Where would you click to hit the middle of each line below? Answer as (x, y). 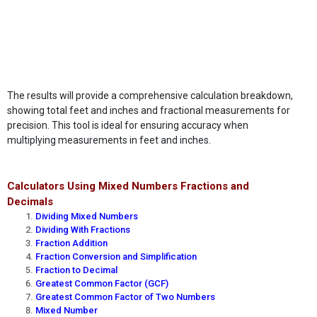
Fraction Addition (71, 243)
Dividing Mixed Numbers (87, 217)
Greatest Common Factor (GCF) (102, 284)
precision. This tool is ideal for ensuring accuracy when (128, 125)
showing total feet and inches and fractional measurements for (149, 110)
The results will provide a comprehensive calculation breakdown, (150, 95)
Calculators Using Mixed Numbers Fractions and (128, 186)
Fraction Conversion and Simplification (116, 257)
